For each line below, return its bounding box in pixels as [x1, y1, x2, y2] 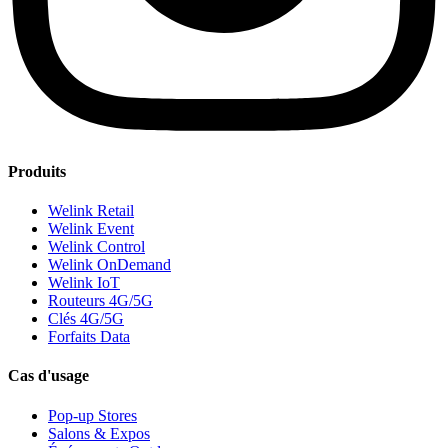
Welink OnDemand [48, 256, 171, 274]
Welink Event [48, 220, 134, 238]
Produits [8, 162, 66, 180]
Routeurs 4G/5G [48, 292, 153, 310]
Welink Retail [48, 202, 134, 220]
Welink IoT [48, 274, 120, 292]
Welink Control [48, 238, 145, 256]
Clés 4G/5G [48, 310, 124, 328]
